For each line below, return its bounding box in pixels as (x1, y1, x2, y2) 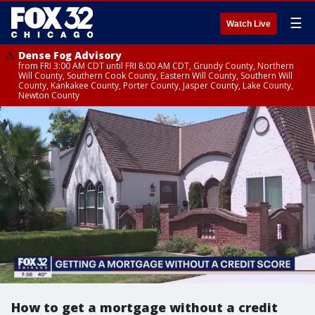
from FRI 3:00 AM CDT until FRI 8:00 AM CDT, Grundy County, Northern (18, 60, 294, 72)
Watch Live (226, 19, 271, 29)
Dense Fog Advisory (18, 49, 122, 62)
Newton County (18, 89, 79, 101)
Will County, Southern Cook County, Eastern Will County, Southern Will (18, 70, 292, 82)
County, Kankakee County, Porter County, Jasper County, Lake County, (18, 79, 293, 91)
